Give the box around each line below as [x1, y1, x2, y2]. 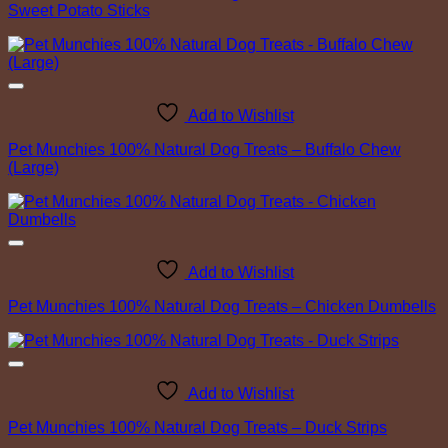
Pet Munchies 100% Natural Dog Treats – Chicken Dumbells [8, 298, 436, 316]
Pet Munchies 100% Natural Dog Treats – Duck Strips [8, 419, 387, 437]
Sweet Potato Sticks [8, 2, 150, 20]
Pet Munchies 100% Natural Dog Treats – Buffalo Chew [8, 141, 401, 159]
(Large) [8, 159, 59, 177]
